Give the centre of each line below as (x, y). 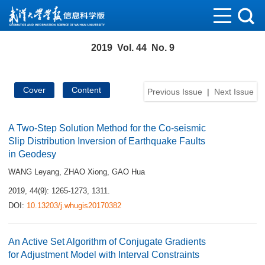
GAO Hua (128, 172)
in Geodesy (32, 154)
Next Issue (234, 92)
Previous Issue (175, 92)
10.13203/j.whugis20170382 (74, 206)
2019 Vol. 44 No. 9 (132, 48)
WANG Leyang (34, 172)
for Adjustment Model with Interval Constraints (104, 255)
